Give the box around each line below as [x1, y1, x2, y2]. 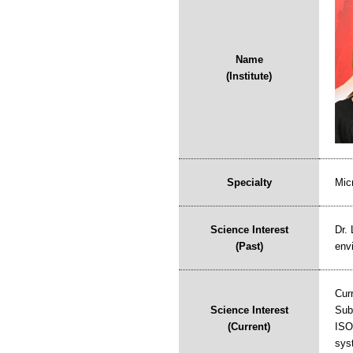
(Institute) [226, 70, 272, 82]
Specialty [226, 176, 272, 188]
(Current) [228, 321, 270, 333]
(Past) [235, 240, 263, 252]
